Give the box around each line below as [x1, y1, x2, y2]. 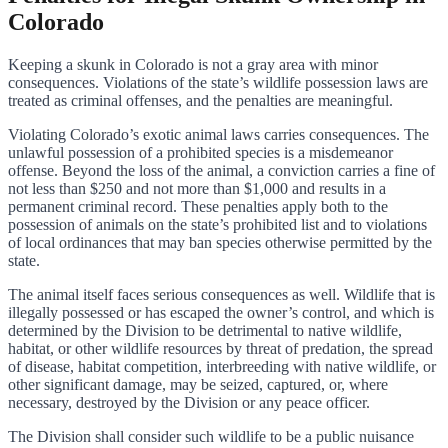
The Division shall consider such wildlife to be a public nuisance [8, 427, 414, 445]
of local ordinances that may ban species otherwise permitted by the [8, 233, 432, 251]
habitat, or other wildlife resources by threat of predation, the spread [8, 339, 433, 357]
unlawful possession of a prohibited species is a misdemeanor [8, 143, 393, 161]
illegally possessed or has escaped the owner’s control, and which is [8, 303, 434, 321]
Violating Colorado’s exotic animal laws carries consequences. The [8, 125, 429, 143]
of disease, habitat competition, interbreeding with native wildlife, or [8, 357, 436, 375]
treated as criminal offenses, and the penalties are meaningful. [8, 91, 393, 109]
